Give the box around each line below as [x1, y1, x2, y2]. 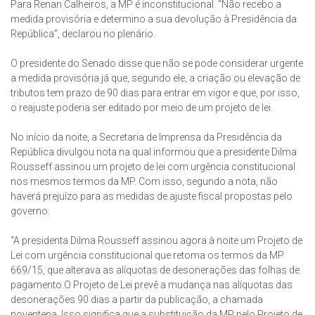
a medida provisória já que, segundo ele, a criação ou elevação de [11, 72, 300, 84]
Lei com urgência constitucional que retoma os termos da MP [11, 250, 284, 262]
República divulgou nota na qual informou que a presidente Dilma [11, 146, 297, 158]
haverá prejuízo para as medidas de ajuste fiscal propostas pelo [11, 191, 292, 202]
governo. [11, 205, 50, 217]
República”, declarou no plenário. [11, 28, 155, 40]
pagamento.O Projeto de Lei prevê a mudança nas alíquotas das [11, 279, 292, 291]
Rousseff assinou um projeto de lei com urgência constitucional [11, 161, 295, 173]
